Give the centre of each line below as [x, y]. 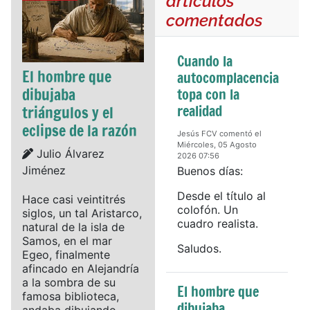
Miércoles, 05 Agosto [217, 144]
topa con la [208, 94]
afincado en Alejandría [81, 268]
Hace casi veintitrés [74, 199]
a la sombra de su [69, 282]
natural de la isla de [73, 227]
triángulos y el [68, 112]
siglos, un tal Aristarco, [82, 213]
